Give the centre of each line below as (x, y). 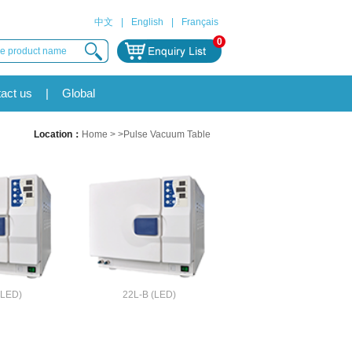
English (147, 22)
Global (79, 93)
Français (200, 22)
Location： (58, 134)
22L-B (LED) (149, 295)
